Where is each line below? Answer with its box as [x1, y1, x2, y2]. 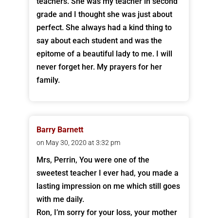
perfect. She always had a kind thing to [36, 23, 172, 33]
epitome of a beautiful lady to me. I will [36, 49, 172, 59]
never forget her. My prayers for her [36, 62, 162, 72]
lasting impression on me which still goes [36, 182, 180, 191]
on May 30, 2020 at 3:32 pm [36, 139, 120, 147]
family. [36, 75, 60, 85]
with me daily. [36, 195, 84, 204]
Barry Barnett [36, 125, 83, 135]
